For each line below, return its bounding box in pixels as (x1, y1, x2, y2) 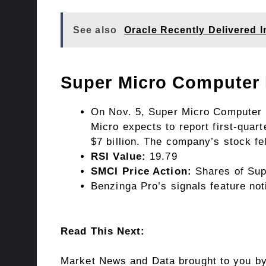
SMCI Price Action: (91, 166, 192, 178)
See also (73, 25, 117, 36)
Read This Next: (61, 225, 145, 237)
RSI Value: (91, 151, 146, 163)
